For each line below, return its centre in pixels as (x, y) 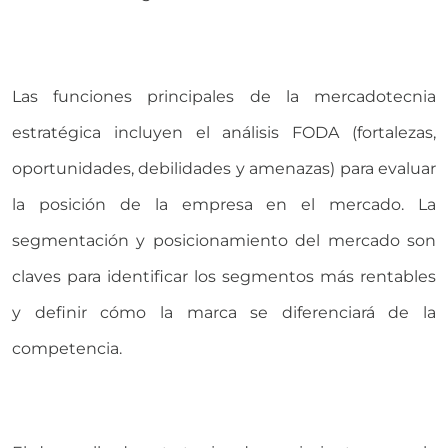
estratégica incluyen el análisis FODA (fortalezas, (224, 132)
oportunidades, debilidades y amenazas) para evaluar (224, 168)
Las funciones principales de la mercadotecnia (224, 96)
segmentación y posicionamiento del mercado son (224, 240)
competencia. (67, 348)
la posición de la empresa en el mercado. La (224, 204)
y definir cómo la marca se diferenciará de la (224, 312)
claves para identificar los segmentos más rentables (224, 276)
